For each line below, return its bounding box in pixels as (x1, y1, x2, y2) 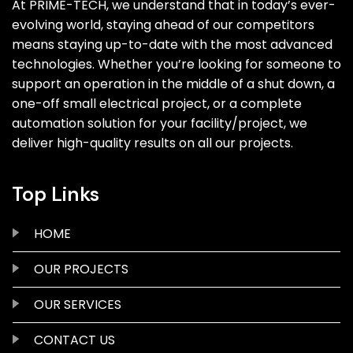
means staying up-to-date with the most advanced (12, 35, 333, 54)
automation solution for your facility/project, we (12, 113, 307, 132)
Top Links (12, 180, 99, 207)
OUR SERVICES (34, 295, 121, 314)
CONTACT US (34, 330, 115, 349)
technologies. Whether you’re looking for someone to (12, 54, 341, 73)
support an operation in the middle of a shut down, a (12, 74, 335, 93)
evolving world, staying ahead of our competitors (12, 15, 314, 34)
